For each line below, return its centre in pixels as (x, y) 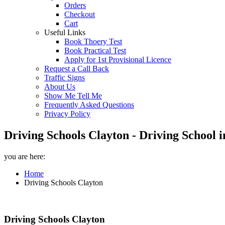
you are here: (25, 156)
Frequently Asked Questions (89, 105)
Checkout (80, 14)
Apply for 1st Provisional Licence (118, 60)
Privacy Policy (67, 114)
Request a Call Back (77, 69)
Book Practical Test (95, 50)
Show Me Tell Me (73, 96)
